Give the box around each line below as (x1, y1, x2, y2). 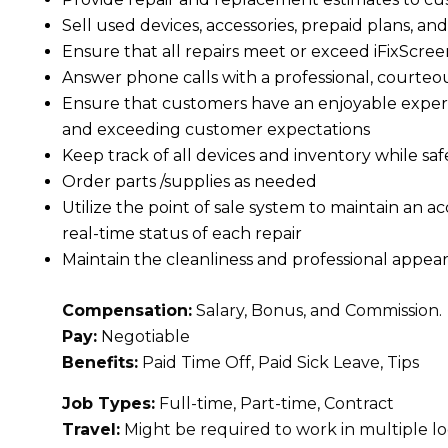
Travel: (62, 420, 120, 439)
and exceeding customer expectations (62, 120, 370, 139)
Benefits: (62, 353, 138, 372)
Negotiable (97, 327, 190, 346)
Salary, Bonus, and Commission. (192, 301, 442, 320)
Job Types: (62, 394, 155, 413)
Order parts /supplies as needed (62, 172, 317, 191)
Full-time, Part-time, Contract (155, 394, 394, 413)
